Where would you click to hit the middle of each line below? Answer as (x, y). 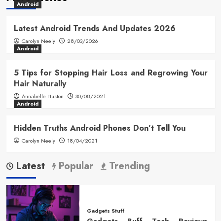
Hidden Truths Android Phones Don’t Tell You (99, 128)
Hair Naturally (40, 83)
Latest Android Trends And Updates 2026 (94, 28)
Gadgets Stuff (105, 211)
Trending (128, 166)
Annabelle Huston (42, 96)
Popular (74, 166)
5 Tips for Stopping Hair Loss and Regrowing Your (110, 73)
